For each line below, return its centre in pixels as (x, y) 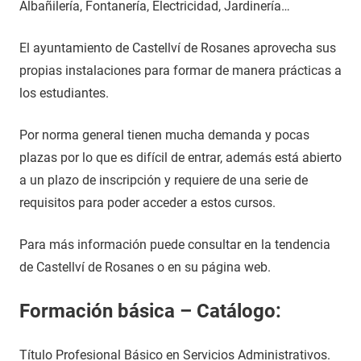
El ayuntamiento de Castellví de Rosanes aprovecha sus (178, 48)
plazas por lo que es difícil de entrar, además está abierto (180, 158)
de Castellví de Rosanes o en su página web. (145, 267)
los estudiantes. (64, 93)
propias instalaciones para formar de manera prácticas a (180, 71)
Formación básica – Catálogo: (150, 311)
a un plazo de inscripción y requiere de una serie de (164, 180)
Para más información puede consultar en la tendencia (175, 245)
